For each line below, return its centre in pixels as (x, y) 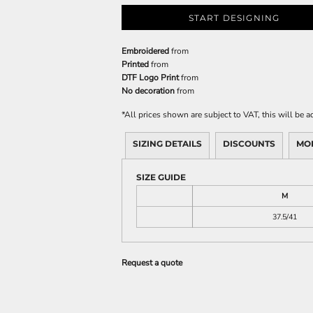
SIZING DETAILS (167, 143)
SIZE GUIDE (161, 177)
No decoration (148, 90)
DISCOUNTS (249, 143)
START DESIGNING (234, 17)
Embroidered (145, 51)
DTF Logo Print (150, 77)
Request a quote (152, 262)
